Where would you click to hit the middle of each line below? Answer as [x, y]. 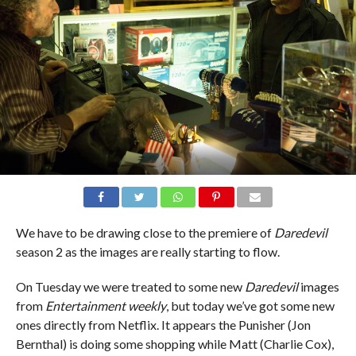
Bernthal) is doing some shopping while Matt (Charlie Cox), [174, 344]
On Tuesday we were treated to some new [130, 287]
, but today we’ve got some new [250, 306]
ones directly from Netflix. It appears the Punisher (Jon [163, 325]
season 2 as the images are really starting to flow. [147, 252]
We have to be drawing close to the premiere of [145, 233]
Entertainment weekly [105, 306]
